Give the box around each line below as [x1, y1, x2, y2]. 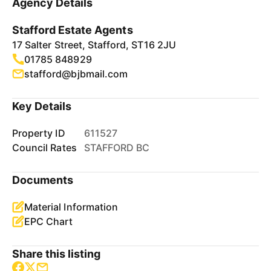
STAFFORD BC [83, 142, 150, 154]
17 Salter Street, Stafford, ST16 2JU [12, 39, 176, 51]
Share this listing [12, 247, 101, 260]
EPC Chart [24, 215, 73, 227]
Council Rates [12, 142, 77, 154]
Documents [12, 174, 74, 186]
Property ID [12, 127, 65, 139]
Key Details [12, 100, 72, 113]
